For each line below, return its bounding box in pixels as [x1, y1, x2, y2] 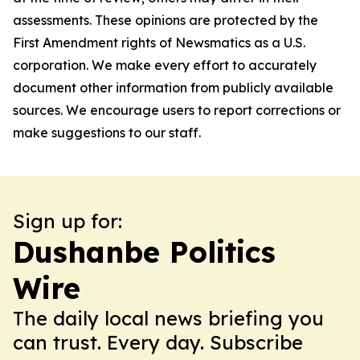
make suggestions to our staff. [13, 125, 201, 141]
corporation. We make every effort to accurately [13, 57, 317, 73]
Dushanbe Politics [13, 234, 276, 270]
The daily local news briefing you [13, 306, 324, 330]
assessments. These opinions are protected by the [13, 12, 318, 28]
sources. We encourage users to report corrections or [13, 102, 341, 118]
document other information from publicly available [13, 80, 333, 96]
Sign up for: [13, 209, 122, 233]
